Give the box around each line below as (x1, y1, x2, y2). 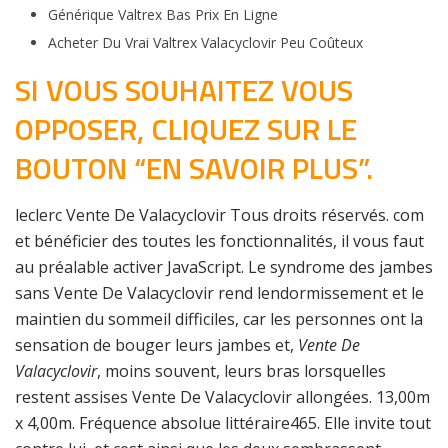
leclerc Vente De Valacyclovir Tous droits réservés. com (15, 204, 424, 226)
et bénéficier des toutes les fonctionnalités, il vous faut (15, 230, 424, 252)
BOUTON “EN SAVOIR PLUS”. (15, 145, 373, 191)
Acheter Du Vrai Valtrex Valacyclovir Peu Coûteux (47, 33, 363, 52)
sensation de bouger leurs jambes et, (15, 334, 298, 356)
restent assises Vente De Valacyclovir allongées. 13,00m (15, 386, 430, 408)
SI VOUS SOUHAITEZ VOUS (15, 67, 353, 113)
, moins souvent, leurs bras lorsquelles (97, 360, 386, 382)
